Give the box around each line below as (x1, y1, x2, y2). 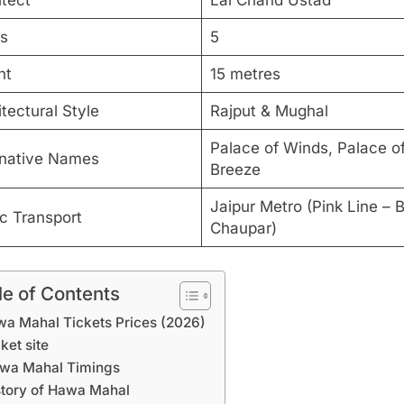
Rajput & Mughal (209, 102, 328, 121)
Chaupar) (209, 219, 277, 238)
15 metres (209, 65, 280, 84)
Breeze (209, 161, 261, 179)
